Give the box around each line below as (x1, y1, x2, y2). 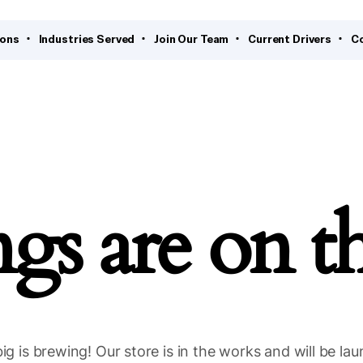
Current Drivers (248, 31, 331, 46)
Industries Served (38, 31, 135, 46)
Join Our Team (154, 31, 229, 46)
